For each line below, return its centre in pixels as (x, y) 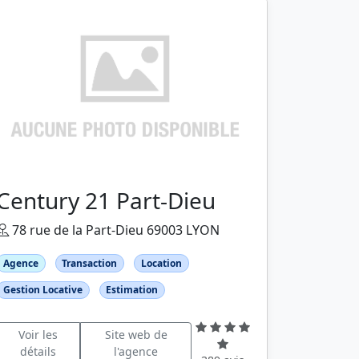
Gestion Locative (42, 289)
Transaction (90, 263)
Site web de (136, 335)
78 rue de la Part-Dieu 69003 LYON (114, 230)
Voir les (38, 335)
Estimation (132, 289)
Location (161, 263)
